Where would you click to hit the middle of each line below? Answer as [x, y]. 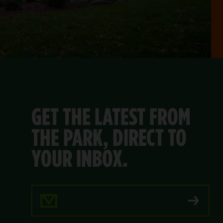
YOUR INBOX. [79, 158]
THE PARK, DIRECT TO [109, 137]
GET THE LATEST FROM [111, 116]
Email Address [58, 191]
